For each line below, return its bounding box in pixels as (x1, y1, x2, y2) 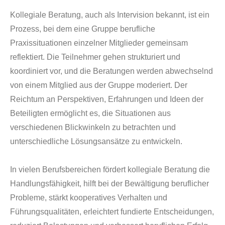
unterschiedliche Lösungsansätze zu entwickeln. (10, 137, 182, 146)
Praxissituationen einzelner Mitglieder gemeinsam (10, 39, 188, 47)
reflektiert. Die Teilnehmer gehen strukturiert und (10, 53, 180, 61)
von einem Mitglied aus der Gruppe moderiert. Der (10, 81, 187, 89)
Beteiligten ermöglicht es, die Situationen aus (10, 109, 171, 118)
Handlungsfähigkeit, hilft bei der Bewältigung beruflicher (10, 179, 209, 188)
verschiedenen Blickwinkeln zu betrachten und (10, 123, 176, 132)
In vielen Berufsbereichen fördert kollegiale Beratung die (10, 165, 210, 174)
